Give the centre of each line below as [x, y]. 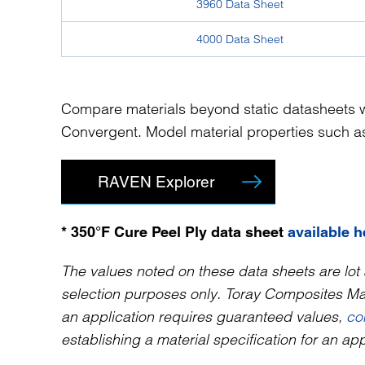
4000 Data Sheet [240, 39]
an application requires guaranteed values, [204, 317]
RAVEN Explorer [156, 182]
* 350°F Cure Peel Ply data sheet [174, 232]
